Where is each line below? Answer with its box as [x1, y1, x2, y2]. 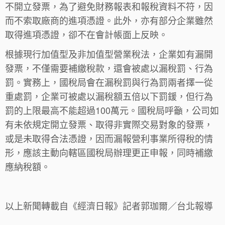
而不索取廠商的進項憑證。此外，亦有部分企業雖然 [5, 14, 213, 27]
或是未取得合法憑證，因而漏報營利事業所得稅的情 [5, 132, 213, 145]
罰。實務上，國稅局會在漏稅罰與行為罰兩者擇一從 [5, 75, 213, 88]
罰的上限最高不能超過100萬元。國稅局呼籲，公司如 [5, 103, 219, 117]
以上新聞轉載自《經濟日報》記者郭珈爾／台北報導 [5, 199, 213, 212]
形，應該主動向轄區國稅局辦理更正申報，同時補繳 [5, 146, 213, 159]
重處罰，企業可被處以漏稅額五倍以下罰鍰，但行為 [5, 89, 213, 102]
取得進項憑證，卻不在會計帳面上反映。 [5, 28, 168, 41]
